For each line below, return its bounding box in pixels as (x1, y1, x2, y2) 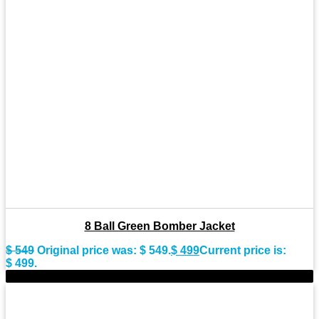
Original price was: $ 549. (37, 244, 171, 257)
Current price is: (199, 244, 286, 257)
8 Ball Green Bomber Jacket (84, 220, 235, 233)
